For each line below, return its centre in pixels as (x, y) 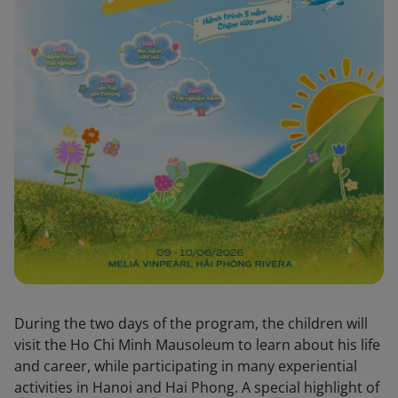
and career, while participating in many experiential (186, 366)
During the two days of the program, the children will (191, 323)
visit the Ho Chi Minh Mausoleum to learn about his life (197, 344)
